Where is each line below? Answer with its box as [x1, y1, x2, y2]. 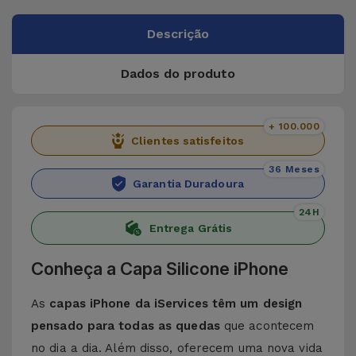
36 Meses [269, 164, 319, 175]
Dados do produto [121, 66, 235, 81]
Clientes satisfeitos [131, 134, 244, 147]
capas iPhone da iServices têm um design [49, 296, 303, 311]
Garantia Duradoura [133, 177, 244, 190]
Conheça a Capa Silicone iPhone [31, 258, 288, 279]
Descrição [147, 26, 209, 41]
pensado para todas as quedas [31, 319, 220, 333]
